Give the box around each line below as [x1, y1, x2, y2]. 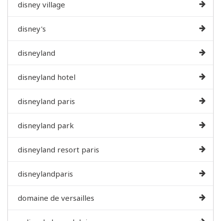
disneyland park [18, 120, 74, 131]
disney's [18, 24, 46, 34]
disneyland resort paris [18, 145, 99, 155]
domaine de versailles [18, 193, 94, 203]
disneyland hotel [18, 72, 75, 82]
